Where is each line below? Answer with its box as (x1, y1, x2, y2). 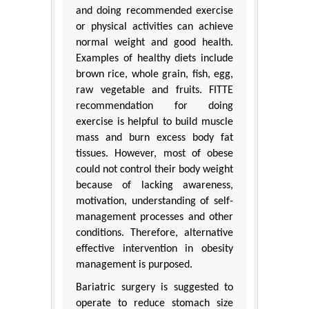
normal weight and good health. (76, 37, 233, 48)
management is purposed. (76, 259, 192, 270)
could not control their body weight (76, 163, 233, 175)
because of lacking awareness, (76, 179, 233, 191)
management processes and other (76, 211, 233, 223)
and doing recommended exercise (76, 5, 233, 17)
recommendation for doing (76, 100, 233, 112)
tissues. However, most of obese (76, 148, 233, 159)
